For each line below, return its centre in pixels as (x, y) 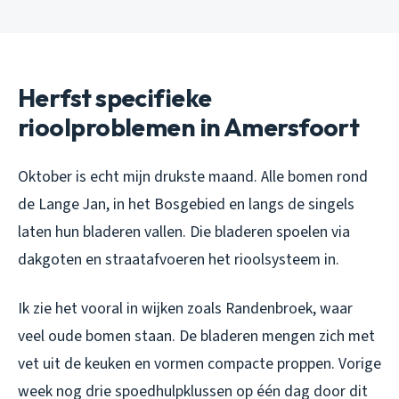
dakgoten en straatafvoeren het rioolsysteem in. (179, 260)
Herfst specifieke (115, 98)
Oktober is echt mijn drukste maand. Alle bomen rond (193, 177)
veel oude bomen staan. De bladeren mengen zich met (196, 337)
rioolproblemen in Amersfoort (189, 127)
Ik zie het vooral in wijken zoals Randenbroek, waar (185, 309)
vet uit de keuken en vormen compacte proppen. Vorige (199, 364)
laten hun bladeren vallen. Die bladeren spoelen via (184, 232)
